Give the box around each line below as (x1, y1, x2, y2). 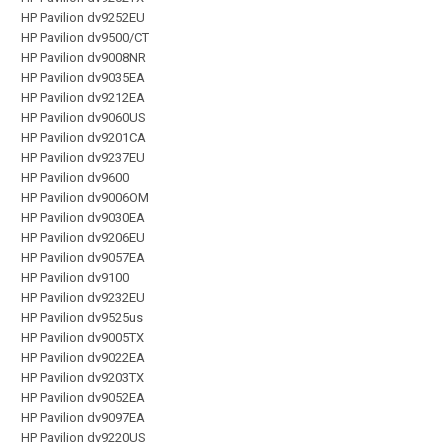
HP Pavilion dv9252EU (21, 9, 145, 25)
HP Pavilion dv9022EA (21, 349, 145, 365)
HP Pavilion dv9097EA (21, 409, 145, 425)
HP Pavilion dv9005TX (21, 329, 144, 345)
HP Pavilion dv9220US (21, 429, 146, 445)
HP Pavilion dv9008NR (21, 49, 146, 65)
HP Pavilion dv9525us (21, 309, 143, 325)
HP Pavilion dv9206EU (21, 229, 145, 245)
